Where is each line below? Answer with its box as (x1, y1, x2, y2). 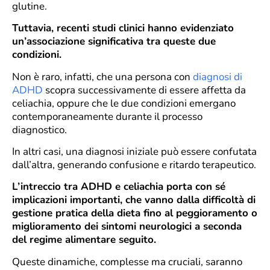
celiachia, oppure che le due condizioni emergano (12, 96, 236, 110)
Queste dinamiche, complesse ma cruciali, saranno (12, 254, 242, 269)
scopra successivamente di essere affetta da (43, 83, 246, 97)
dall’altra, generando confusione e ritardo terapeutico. (12, 157, 256, 172)
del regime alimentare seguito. (12, 233, 156, 247)
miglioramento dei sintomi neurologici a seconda (12, 219, 242, 234)
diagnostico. (12, 122, 67, 137)
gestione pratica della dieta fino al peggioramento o (12, 206, 257, 221)
